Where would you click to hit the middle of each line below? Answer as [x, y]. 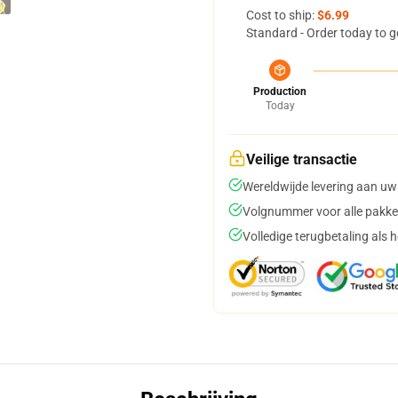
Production [280, 92]
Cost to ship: [282, 15]
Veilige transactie [302, 159]
